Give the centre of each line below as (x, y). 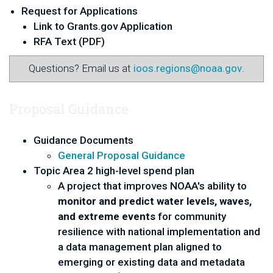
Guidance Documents (83, 140)
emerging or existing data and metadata (151, 262)
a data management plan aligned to (140, 246)
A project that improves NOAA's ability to (152, 186)
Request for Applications (80, 11)
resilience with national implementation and (159, 231)
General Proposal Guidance (122, 155)
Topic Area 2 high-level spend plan (114, 170)
